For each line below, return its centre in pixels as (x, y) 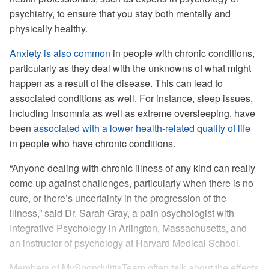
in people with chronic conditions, (183, 53)
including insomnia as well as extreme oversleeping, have (132, 113)
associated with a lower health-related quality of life (142, 128)
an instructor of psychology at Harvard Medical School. (125, 243)
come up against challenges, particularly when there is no (131, 183)
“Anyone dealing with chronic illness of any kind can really (132, 168)
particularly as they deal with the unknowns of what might (130, 68)
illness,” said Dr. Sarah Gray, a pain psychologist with (122, 213)
